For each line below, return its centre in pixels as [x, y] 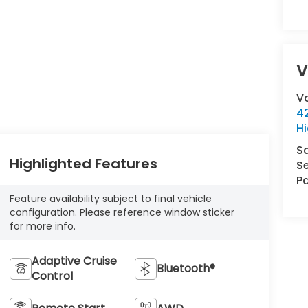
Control [52, 276]
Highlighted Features [83, 164]
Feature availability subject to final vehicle [110, 199]
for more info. [42, 227]
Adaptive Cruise [74, 261]
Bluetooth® [186, 269]
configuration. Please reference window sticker [122, 213]
